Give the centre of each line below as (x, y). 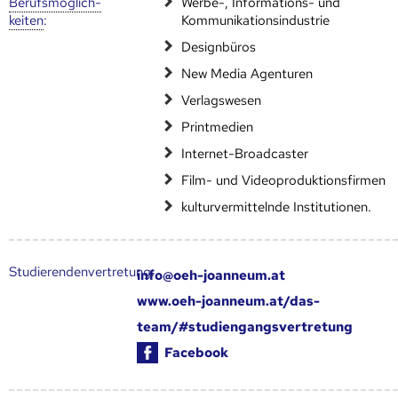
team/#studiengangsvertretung (245, 326)
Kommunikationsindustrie (256, 20)
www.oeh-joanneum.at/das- (229, 301)
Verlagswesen (222, 100)
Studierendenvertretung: (82, 271)
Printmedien (218, 127)
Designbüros (219, 47)
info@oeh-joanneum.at (211, 275)
